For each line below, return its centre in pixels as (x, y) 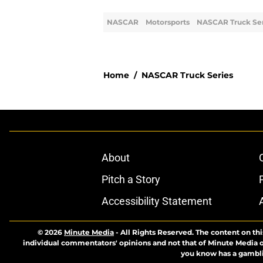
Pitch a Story (131, 180)
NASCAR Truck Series (187, 75)
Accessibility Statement (156, 201)
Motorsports (168, 22)
